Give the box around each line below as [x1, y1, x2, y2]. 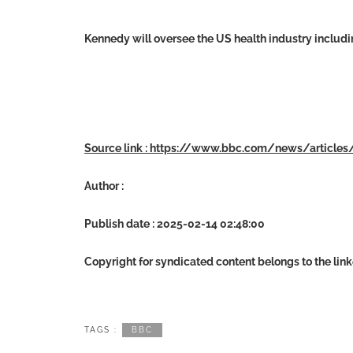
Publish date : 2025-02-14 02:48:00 [84, 217, 265, 230]
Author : [84, 180, 124, 192]
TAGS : [84, 325, 117, 334]
